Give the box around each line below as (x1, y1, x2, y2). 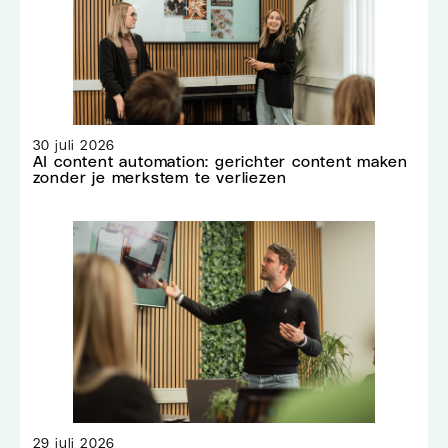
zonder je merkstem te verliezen (32, 169, 287, 187)
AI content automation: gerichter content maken (32, 153, 408, 171)
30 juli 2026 (32, 137, 116, 154)
